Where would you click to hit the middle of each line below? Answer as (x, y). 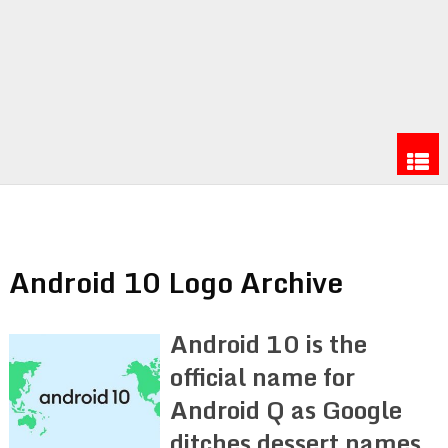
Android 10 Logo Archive (175, 281)
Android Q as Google (286, 409)
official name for (263, 376)
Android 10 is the (269, 343)
